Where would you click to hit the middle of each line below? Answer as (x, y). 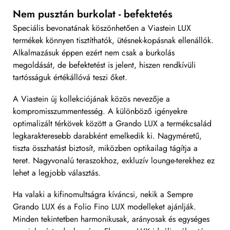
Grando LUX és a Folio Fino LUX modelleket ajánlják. (104, 206)
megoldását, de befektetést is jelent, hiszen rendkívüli (104, 65)
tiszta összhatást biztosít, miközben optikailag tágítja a (105, 148)
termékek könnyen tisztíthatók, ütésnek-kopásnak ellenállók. (113, 41)
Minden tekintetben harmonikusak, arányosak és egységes (111, 219)
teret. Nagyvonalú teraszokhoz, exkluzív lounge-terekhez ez (114, 161)
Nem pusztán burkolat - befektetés (93, 14)
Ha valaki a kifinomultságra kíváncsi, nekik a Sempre (103, 194)
